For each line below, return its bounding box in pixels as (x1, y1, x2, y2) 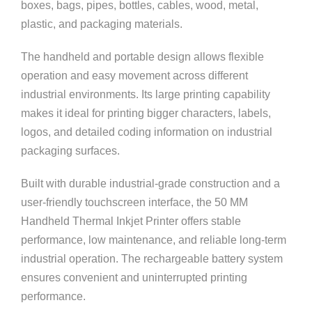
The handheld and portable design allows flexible (21, 51, 264, 63)
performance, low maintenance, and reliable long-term (21, 234, 286, 246)
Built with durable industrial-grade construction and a (21, 178, 280, 189)
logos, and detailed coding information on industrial (21, 126, 272, 138)
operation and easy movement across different (21, 70, 248, 81)
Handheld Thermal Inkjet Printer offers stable (21, 215, 241, 227)
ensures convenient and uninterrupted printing (21, 272, 247, 283)
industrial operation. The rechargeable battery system (21, 253, 283, 265)
